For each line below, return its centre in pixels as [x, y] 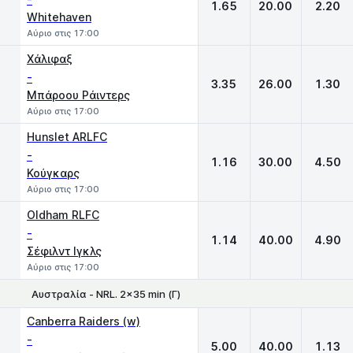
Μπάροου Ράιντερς [78, 95]
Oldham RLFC [63, 215]
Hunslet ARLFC [67, 137]
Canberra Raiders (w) [84, 321]
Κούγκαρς [53, 173]
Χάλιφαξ [50, 59]
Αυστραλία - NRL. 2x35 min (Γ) [106, 294]
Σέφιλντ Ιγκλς [64, 251]
